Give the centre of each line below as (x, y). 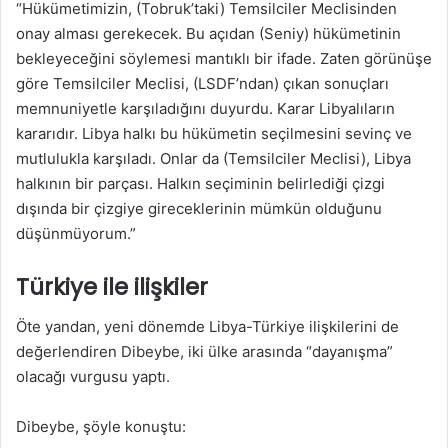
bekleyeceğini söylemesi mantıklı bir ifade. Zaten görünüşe (224, 58)
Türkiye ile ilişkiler (112, 286)
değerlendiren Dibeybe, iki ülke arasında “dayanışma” (204, 351)
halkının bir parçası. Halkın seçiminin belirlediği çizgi (200, 183)
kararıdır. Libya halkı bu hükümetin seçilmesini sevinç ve (214, 133)
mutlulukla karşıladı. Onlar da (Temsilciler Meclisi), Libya (213, 158)
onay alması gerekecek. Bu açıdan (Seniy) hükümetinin (208, 33)
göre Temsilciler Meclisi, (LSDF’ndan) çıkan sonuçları (202, 83)
